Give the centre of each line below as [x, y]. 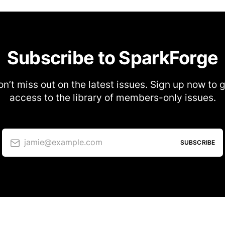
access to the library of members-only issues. [113, 97]
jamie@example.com [63, 142]
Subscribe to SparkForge [113, 58]
